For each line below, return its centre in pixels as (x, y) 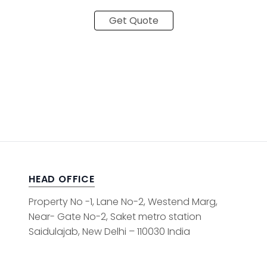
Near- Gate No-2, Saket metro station (115, 217)
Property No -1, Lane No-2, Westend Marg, (123, 202)
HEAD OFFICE (62, 179)
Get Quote (133, 21)
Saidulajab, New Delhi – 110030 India (109, 232)
